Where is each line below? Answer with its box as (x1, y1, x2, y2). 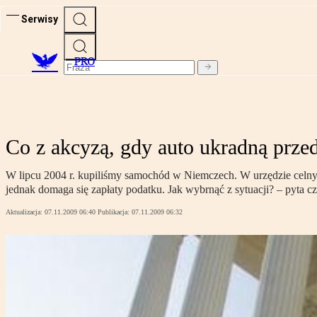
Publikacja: (98, 208, 132, 217)
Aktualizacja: (6, 208, 45, 217)
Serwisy (21, 13, 58, 25)
